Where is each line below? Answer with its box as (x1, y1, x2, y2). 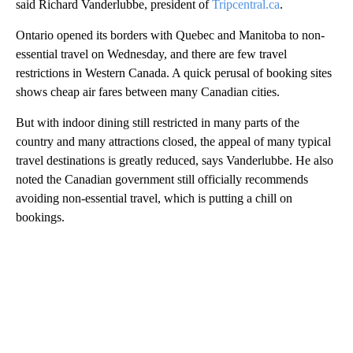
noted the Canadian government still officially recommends (16, 172, 308, 186)
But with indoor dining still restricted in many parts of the (16, 115, 299, 129)
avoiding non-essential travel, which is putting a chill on (16, 191, 292, 205)
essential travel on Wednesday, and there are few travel (16, 46, 287, 61)
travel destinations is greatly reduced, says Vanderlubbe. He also (16, 153, 333, 167)
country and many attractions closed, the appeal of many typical (16, 134, 331, 148)
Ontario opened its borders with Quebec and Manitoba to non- (16, 28, 325, 42)
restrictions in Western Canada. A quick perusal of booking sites (16, 65, 332, 80)
